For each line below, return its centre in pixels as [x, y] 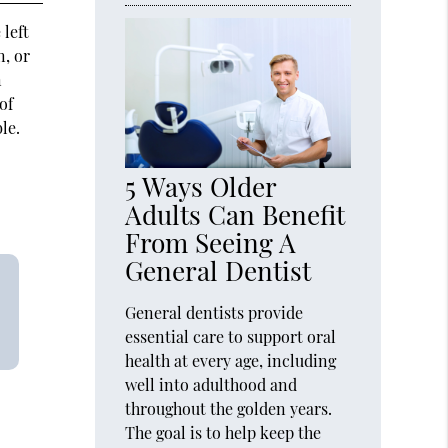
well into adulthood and [211, 384]
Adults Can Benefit [235, 214]
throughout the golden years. [229, 408]
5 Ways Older [201, 186]
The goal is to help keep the [223, 432]
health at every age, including [231, 360]
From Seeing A [211, 242]
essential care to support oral [231, 336]
